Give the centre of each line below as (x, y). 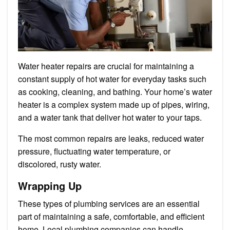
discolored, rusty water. (61, 164)
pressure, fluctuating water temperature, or (94, 151)
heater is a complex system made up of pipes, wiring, (114, 104)
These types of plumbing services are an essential (109, 203)
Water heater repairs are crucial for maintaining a (106, 66)
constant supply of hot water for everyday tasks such (112, 79)
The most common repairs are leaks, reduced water (111, 138)
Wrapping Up (50, 185)
